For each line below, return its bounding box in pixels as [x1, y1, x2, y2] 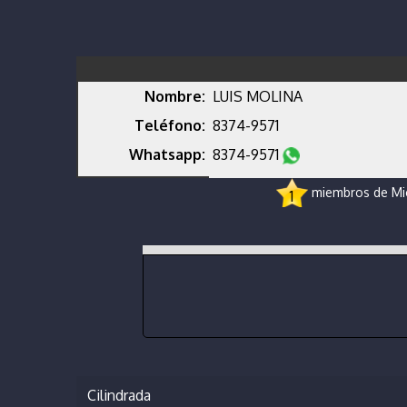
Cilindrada [87, 386, 151, 405]
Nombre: [144, 87, 205, 106]
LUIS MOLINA [213, 87, 303, 106]
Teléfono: [134, 116, 205, 135]
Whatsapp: [129, 145, 205, 164]
